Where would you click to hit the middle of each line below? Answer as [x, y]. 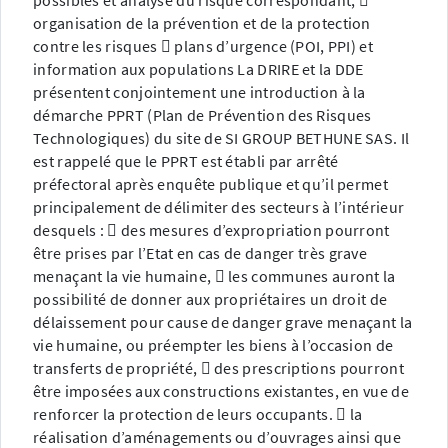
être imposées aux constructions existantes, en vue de [221, 391]
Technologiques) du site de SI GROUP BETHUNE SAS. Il [221, 138]
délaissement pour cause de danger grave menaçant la [223, 322]
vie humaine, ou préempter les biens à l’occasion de [213, 345]
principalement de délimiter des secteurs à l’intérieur [219, 207]
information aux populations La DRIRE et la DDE [198, 69]
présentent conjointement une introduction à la [199, 92]
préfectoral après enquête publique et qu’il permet [210, 184]
